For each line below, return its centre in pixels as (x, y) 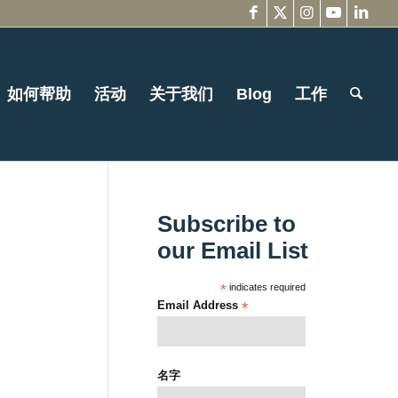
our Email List (233, 251)
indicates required (267, 287)
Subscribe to (227, 224)
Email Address (200, 305)
